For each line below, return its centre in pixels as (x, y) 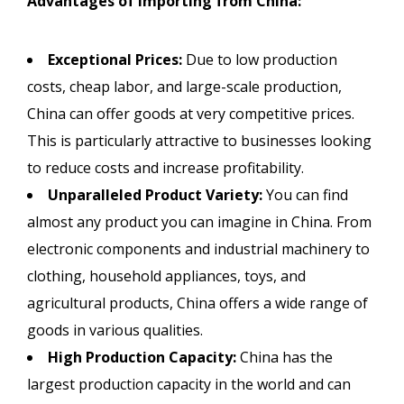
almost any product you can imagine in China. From (199, 221)
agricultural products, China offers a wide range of (197, 303)
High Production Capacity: (142, 357)
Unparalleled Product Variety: (155, 194)
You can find (305, 194)
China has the (285, 357)
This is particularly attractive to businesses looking (199, 140)
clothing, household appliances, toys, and (166, 275)
